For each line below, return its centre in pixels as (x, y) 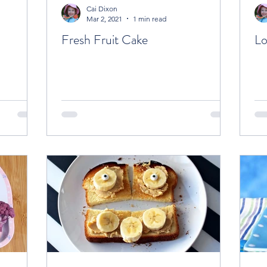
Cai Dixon (102, 8)
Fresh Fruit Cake (105, 39)
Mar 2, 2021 (104, 18)
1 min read (150, 18)
